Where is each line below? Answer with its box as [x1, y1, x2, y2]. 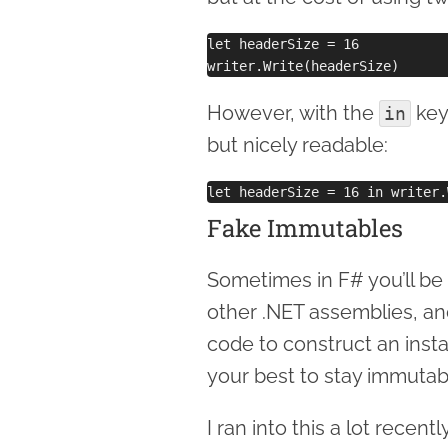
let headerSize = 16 [207, 35, 359, 52]
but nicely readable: [207, 132, 388, 157]
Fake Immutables [207, 211, 403, 244]
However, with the [207, 100, 379, 125]
